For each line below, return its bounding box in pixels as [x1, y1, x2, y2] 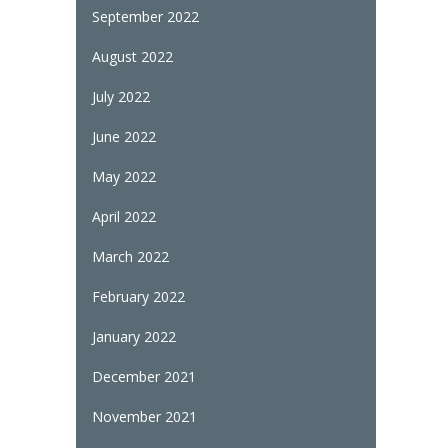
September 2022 [91, 6, 199, 26]
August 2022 [91, 46, 173, 66]
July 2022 [91, 86, 150, 106]
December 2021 [91, 366, 196, 386]
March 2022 [91, 246, 169, 266]
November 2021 [91, 406, 197, 426]
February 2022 [91, 286, 185, 306]
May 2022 [91, 166, 156, 186]
